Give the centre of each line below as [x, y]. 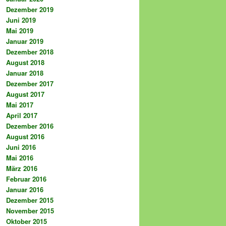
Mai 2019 [20, 31]
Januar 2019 [25, 41]
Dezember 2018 [30, 52]
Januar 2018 [25, 73]
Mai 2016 [20, 158]
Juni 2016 [21, 147]
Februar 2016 [26, 179]
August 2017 [25, 94]
